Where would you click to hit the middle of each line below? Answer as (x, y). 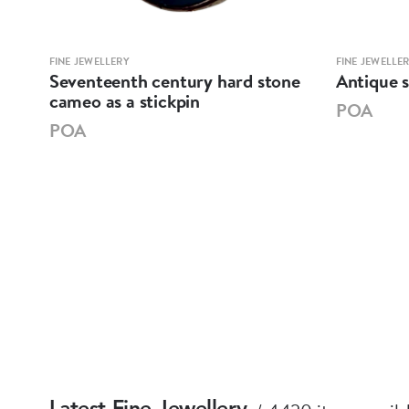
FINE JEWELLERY (89, 61)
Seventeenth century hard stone (174, 80)
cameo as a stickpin (124, 100)
